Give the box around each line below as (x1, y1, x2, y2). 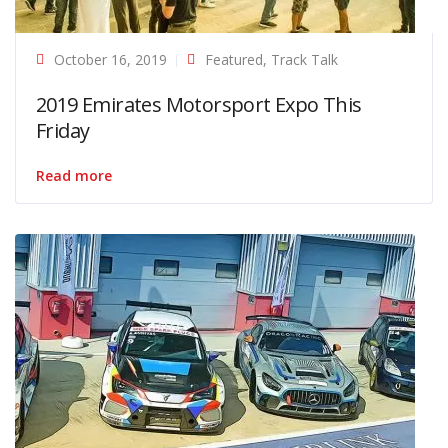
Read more (36, 165, 112, 185)
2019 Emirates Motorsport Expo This (36, 90, 362, 118)
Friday (36, 116, 90, 144)
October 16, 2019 (54, 49, 167, 69)
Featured (205, 49, 263, 69)
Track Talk (271, 49, 338, 69)
